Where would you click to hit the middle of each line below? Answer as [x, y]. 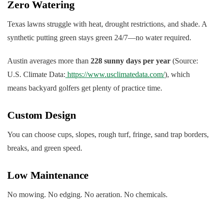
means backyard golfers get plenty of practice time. [85, 88]
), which [177, 75]
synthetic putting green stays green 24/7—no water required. [99, 38]
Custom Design [42, 115]
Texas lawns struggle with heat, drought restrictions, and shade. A [107, 24]
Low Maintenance [48, 175]
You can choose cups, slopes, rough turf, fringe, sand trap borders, [108, 135]
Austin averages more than [49, 61]
